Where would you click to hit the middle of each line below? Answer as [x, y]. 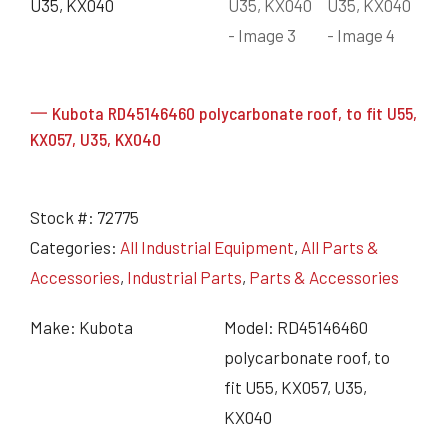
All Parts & [340, 246]
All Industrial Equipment [207, 246]
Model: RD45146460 [296, 326]
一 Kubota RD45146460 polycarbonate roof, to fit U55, [223, 112]
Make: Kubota [81, 326]
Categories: [75, 246]
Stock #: [63, 216]
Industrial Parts [184, 276]
